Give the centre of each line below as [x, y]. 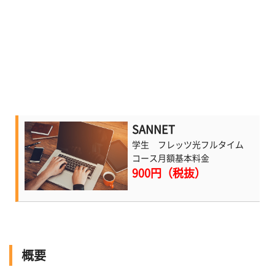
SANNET [154, 130]
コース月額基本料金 [171, 158]
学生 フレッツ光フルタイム [188, 145]
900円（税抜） [169, 173]
